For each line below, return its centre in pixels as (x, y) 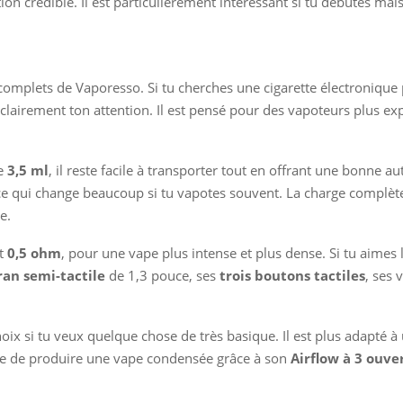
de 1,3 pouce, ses (162, 275)
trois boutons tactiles (292, 275)
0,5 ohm (34, 252)
